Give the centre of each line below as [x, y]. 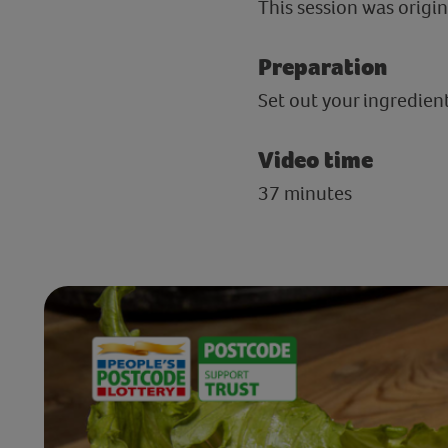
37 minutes [304, 193]
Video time [315, 160]
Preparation [322, 67]
